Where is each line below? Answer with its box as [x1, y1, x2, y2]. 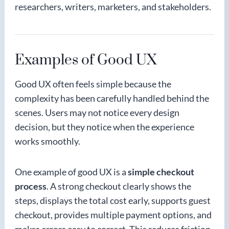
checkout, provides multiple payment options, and [15, 209, 212, 220]
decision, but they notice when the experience [15, 121, 194, 132]
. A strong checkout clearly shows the [47, 180, 191, 192]
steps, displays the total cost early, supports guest [15, 195, 211, 206]
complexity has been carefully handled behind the [15, 93, 209, 104]
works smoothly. [15, 135, 80, 147]
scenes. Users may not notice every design [15, 107, 179, 118]
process [15, 180, 47, 192]
